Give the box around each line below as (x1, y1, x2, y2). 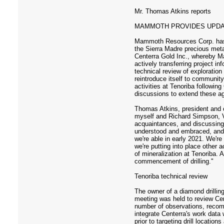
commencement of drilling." (134, 157, 213, 165)
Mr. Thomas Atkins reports (134, 7, 211, 15)
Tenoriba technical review (134, 172, 207, 180)
